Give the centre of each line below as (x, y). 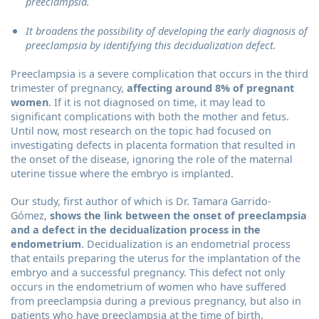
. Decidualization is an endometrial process (186, 244)
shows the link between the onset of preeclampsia (178, 216)
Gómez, (29, 216)
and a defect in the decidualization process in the (136, 230)
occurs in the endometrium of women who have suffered (148, 287)
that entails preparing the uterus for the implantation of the (156, 258)
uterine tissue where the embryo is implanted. (122, 174)
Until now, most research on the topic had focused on (141, 131)
